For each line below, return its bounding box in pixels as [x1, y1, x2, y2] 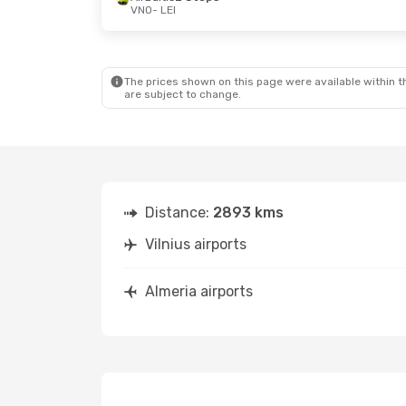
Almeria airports [145, 283, 253, 300]
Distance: [145, 204, 213, 221]
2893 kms [213, 204, 284, 221]
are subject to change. [124, 88, 241, 101]
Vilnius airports [145, 236, 246, 253]
